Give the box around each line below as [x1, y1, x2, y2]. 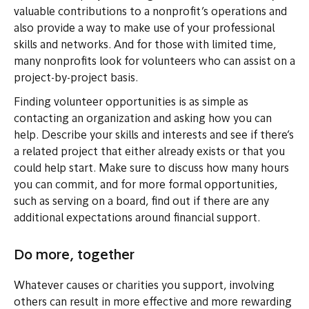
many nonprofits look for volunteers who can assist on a [14, 57, 295, 68]
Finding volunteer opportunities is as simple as [14, 97, 248, 109]
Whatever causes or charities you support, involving [14, 281, 275, 292]
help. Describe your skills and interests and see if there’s [14, 130, 294, 142]
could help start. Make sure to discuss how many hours [14, 163, 289, 175]
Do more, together [14, 249, 134, 263]
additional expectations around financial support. [14, 213, 260, 225]
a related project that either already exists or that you [14, 147, 285, 159]
